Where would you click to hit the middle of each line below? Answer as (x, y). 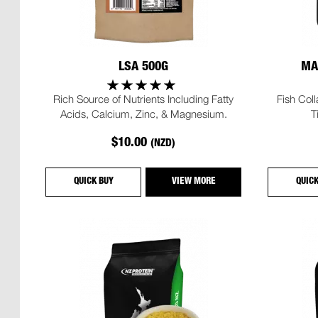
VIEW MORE (193, 182)
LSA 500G (144, 67)
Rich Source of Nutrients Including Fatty (144, 98)
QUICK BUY (93, 182)
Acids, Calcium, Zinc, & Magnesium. (143, 113)
